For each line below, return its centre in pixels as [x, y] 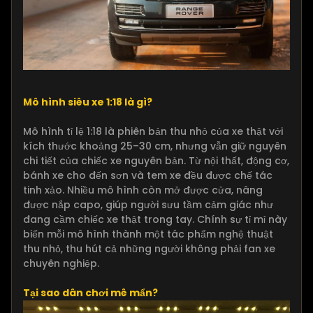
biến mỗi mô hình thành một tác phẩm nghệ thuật [148, 234]
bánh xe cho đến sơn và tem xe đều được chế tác [148, 176]
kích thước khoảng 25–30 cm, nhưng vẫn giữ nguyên [155, 146]
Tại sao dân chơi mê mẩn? [90, 293]
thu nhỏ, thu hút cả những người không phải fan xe [149, 249]
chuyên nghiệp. [61, 264]
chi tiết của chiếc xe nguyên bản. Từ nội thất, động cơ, [156, 161]
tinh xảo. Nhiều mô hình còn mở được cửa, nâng [143, 190]
